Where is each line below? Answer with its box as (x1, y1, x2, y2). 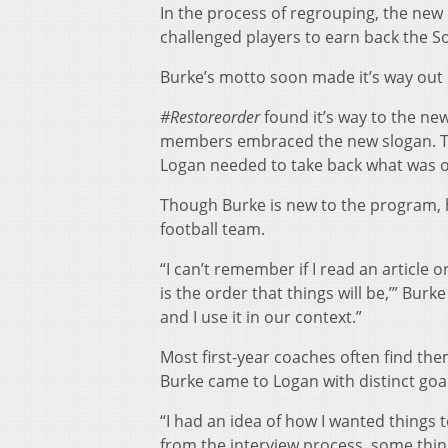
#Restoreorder (160, 106, 260, 129)
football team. (160, 218, 265, 241)
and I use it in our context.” (160, 306, 362, 329)
